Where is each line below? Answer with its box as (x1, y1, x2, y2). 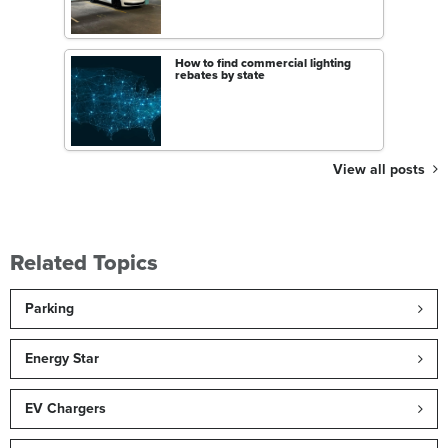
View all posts (333, 159, 433, 181)
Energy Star (25, 348, 99, 370)
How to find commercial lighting (175, 54, 351, 73)
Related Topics (10, 246, 158, 280)
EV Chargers (25, 398, 106, 420)
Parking (25, 298, 74, 320)
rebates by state (175, 66, 265, 85)
